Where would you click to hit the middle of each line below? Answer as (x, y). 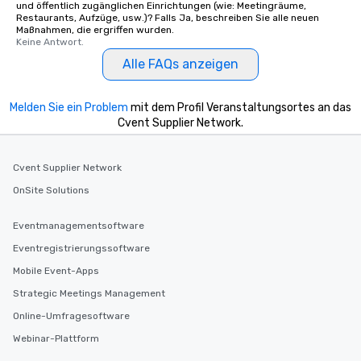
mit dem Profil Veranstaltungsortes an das (240, 108)
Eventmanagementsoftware (79, 226)
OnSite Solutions (51, 191)
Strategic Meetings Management (89, 294)
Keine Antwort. (50, 42)
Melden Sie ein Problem (69, 108)
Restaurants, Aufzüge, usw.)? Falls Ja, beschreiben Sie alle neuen (168, 18)
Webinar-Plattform (56, 339)
